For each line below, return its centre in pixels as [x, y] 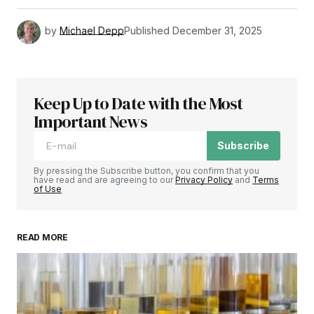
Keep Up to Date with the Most [138, 103]
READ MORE [42, 237]
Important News [90, 121]
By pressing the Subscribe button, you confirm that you [146, 170]
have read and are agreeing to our [104, 179]
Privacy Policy [204, 179]
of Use [48, 189]
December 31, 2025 [217, 31]
